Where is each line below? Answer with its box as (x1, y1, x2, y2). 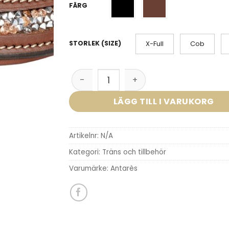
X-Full (145, 39, 164, 49)
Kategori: (68, 147, 102, 157)
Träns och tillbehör (102, 147, 166, 157)
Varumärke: (68, 164, 110, 174)
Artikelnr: (68, 131, 101, 141)
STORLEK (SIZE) (68, 39, 121, 48)
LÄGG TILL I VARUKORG (113, 95, 214, 107)
